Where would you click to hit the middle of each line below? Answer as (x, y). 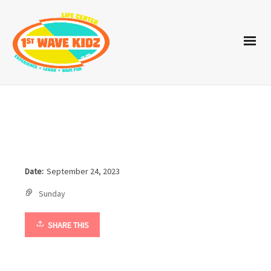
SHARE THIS (69, 225)
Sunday (52, 193)
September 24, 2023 (83, 171)
